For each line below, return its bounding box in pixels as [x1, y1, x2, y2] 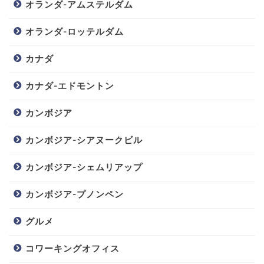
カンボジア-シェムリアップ [25, 161, 143, 173]
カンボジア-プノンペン [25, 189, 124, 200]
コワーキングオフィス [25, 243, 120, 255]
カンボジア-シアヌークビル [25, 134, 143, 146]
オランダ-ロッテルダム [25, 26, 124, 38]
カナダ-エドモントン [25, 80, 114, 92]
